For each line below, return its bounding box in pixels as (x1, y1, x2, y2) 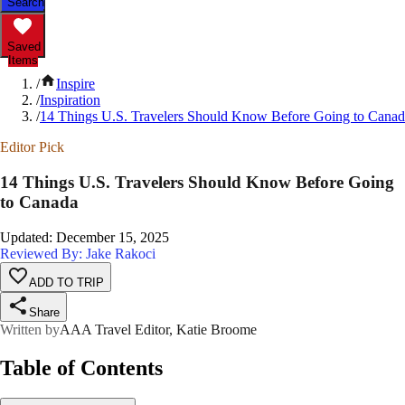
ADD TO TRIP (29, 275, 104, 289)
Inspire (56, 76, 95, 92)
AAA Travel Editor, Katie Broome (60, 321, 257, 337)
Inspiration (40, 92, 100, 108)
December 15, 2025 (56, 229, 169, 245)
